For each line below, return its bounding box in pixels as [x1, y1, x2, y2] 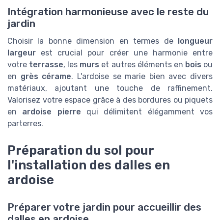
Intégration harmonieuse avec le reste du [7, 6, 209, 18]
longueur [178, 36, 213, 46]
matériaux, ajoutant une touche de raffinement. [7, 83, 213, 93]
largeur [7, 48, 36, 58]
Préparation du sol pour [7, 142, 154, 158]
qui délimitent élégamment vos [81, 107, 213, 117]
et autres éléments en [99, 60, 185, 70]
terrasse [29, 60, 64, 70]
